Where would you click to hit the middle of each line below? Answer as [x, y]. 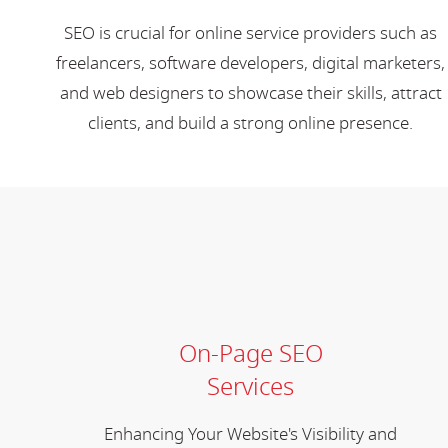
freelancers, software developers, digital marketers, [251, 63]
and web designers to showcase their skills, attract [250, 93]
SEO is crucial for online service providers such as [251, 33]
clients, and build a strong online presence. [251, 123]
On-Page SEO [250, 353]
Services [251, 386]
